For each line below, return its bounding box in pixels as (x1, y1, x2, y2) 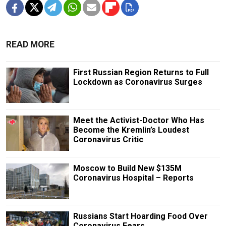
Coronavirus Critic (73, 134, 143, 144)
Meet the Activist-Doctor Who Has (73, 115, 204, 125)
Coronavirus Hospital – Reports (73, 173, 194, 183)
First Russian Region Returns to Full (73, 67, 209, 77)
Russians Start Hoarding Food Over (73, 211, 208, 221)
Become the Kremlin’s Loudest (73, 125, 189, 135)
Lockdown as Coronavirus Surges (73, 77, 202, 87)
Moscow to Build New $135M (73, 163, 182, 173)
